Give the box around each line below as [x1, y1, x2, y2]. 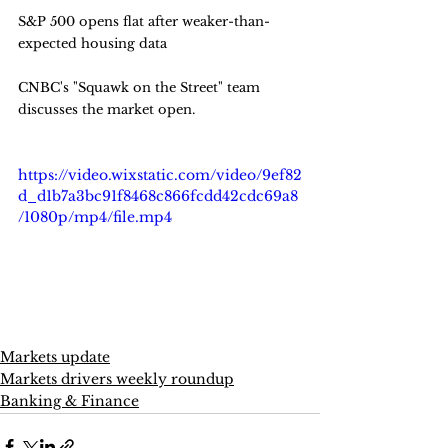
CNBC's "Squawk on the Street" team [18, 79, 264, 96]
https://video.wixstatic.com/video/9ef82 [18, 166, 302, 184]
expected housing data [18, 35, 167, 52]
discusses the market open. [18, 101, 195, 118]
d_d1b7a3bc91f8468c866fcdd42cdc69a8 [18, 187, 298, 205]
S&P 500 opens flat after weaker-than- [18, 13, 270, 30]
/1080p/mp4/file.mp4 [18, 208, 172, 226]
